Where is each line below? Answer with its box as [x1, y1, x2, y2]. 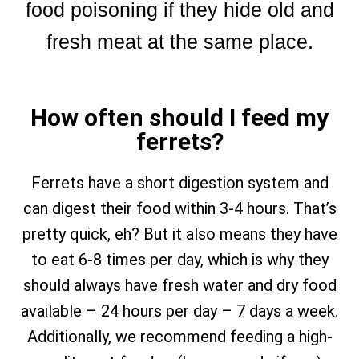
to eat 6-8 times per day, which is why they [30, 249, 329, 269]
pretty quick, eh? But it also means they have [22, 224, 337, 244]
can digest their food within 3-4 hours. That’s [22, 198, 337, 218]
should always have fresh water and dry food [22, 275, 337, 295]
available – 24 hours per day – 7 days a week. [21, 301, 338, 321]
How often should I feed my [30, 103, 329, 131]
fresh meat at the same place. [46, 30, 313, 53]
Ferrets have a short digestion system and [30, 172, 329, 192]
